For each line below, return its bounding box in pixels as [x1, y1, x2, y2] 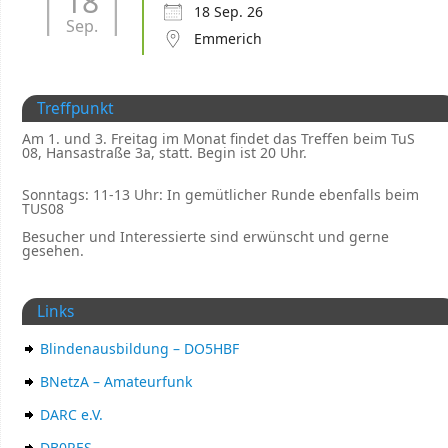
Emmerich [194, 28, 262, 48]
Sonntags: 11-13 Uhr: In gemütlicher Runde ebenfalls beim [22, 184, 419, 204]
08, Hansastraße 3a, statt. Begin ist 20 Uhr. [22, 142, 307, 162]
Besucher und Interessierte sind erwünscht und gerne [22, 226, 389, 246]
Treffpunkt [37, 97, 114, 119]
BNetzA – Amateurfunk [40, 371, 192, 391]
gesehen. [22, 240, 84, 260]
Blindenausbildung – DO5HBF [40, 338, 239, 358]
